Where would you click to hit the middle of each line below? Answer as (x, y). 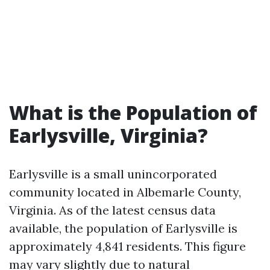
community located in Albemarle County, (125, 192)
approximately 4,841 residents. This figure (127, 246)
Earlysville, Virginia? (108, 135)
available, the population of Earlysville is (123, 228)
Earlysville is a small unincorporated (113, 174)
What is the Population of (133, 112)
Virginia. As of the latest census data (112, 210)
